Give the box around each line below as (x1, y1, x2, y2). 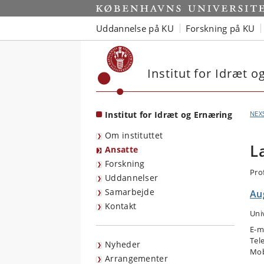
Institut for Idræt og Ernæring (105, 109, 232, 120)
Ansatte (105, 144, 138, 155)
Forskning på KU (185, 22, 255, 34)
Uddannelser (105, 172, 159, 183)
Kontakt (105, 200, 137, 212)
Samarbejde (105, 186, 154, 197)
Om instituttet (105, 130, 163, 141)
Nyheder (105, 239, 141, 250)
